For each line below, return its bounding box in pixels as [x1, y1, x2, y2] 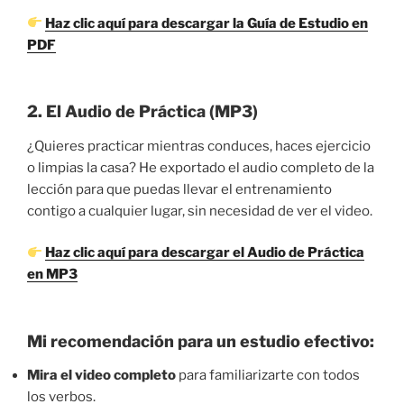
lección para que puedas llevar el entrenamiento [27, 180, 332, 197]
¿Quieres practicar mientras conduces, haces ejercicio [27, 137, 371, 154]
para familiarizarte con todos [176, 367, 360, 384]
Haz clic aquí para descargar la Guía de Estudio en [45, 14, 369, 32]
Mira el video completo [27, 367, 176, 384]
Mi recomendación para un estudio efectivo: [27, 331, 374, 351]
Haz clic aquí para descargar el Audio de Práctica [45, 244, 365, 262]
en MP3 [27, 266, 78, 283]
